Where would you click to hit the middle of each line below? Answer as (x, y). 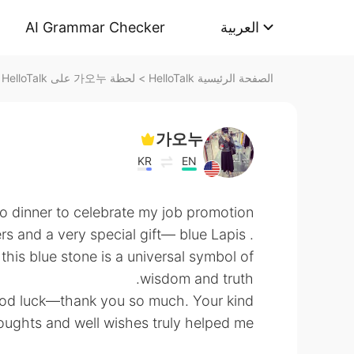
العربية (240, 27)
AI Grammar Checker (95, 27)
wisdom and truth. (197, 279)
